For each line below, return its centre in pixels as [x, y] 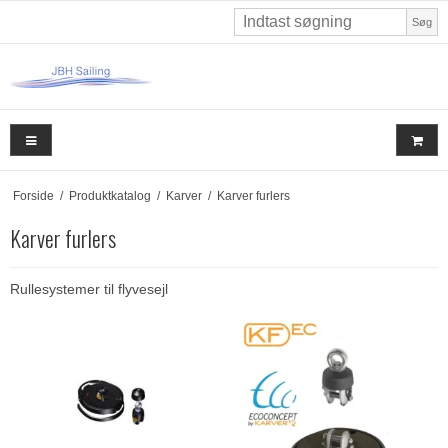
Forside [33, 196]
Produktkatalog [109, 196]
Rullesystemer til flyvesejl [89, 289]
